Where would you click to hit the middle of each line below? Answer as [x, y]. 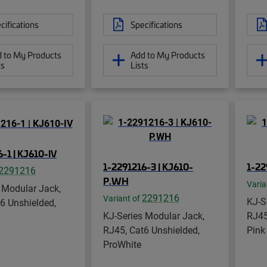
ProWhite [122, 244]
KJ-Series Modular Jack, [154, 215]
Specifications [156, 24]
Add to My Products [168, 55]
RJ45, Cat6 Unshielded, [151, 229]
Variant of [122, 198]
